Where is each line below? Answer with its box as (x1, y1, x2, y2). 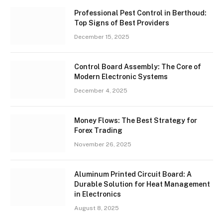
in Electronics (74, 190, 121, 199)
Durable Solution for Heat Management (74, 180, 210, 189)
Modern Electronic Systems (74, 73, 168, 81)
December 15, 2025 (74, 33, 129, 41)
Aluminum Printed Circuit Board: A (74, 170, 192, 179)
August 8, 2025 (74, 205, 119, 212)
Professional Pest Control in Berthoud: (74, 9, 207, 17)
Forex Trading (74, 126, 122, 135)
